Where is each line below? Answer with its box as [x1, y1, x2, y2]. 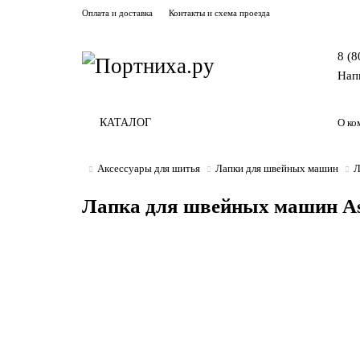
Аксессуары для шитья [97, 162, 200, 174]
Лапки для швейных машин [215, 162, 338, 174]
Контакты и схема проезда [169, 8, 270, 18]
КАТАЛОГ [100, 117, 151, 129]
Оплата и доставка [82, 8, 153, 18]
